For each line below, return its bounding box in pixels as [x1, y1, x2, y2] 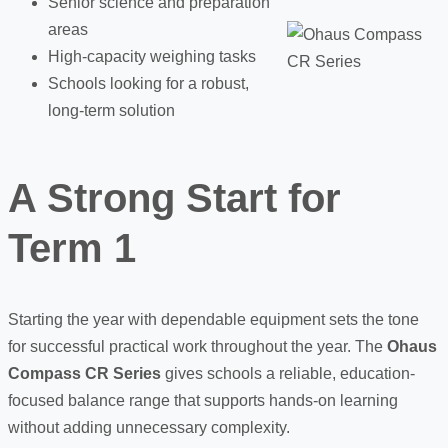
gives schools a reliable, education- [161, 365, 415, 383]
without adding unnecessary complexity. [8, 419, 290, 437]
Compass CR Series [8, 365, 161, 383]
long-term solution [48, 101, 175, 119]
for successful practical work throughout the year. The [8, 338, 387, 356]
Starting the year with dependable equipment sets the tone [8, 311, 419, 329]
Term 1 [8, 225, 136, 270]
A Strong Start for [8, 175, 341, 220]
